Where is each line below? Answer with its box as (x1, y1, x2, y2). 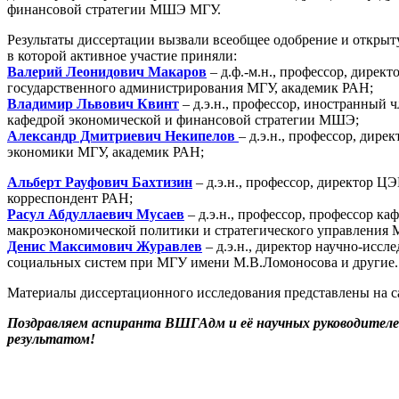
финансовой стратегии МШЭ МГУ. (7, 2, 224, 18)
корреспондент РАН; (7, 191, 133, 207)
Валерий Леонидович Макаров (7, 64, 207, 80)
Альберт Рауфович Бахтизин (7, 175, 192, 191)
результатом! (7, 331, 95, 347)
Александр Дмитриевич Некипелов (7, 128, 239, 144)
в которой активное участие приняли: (7, 48, 237, 64)
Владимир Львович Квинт (7, 96, 179, 112)
